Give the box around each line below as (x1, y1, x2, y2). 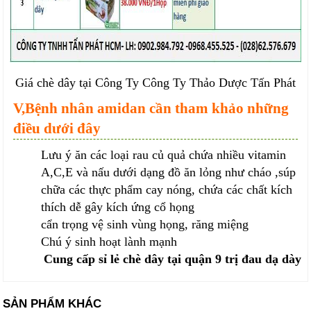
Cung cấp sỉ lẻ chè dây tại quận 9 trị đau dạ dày (43, 252, 301, 267)
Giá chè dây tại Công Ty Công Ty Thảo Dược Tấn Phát (15, 76, 296, 90)
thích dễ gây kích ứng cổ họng (41, 200, 195, 215)
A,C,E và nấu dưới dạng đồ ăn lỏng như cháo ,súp (41, 165, 296, 180)
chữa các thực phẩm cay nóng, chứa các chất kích (41, 183, 293, 197)
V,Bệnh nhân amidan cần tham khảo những (13, 100, 289, 117)
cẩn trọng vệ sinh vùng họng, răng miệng (41, 217, 249, 232)
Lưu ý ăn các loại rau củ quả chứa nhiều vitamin (41, 148, 287, 162)
